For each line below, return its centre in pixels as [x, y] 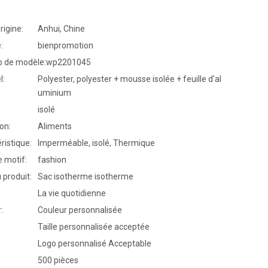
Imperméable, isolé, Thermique [96, 143]
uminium [54, 93]
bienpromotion [65, 46]
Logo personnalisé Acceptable [94, 244]
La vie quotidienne [71, 194]
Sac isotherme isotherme [85, 177]
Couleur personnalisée [80, 210]
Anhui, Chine [61, 29]
